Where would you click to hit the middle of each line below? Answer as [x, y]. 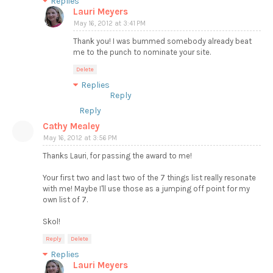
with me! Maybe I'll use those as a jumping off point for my [146, 189]
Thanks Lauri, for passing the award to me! [117, 156]
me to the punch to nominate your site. [142, 52]
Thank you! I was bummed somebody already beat [162, 41]
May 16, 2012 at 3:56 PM [80, 138]
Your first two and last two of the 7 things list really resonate [149, 178]
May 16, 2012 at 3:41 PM [110, 24]
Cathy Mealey [71, 126]
